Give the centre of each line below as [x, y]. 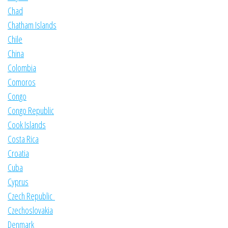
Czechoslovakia [30, 210]
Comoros [22, 82]
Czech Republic [31, 196]
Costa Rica [23, 139]
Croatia [18, 153]
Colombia [22, 68]
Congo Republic [31, 111]
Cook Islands [27, 125]
